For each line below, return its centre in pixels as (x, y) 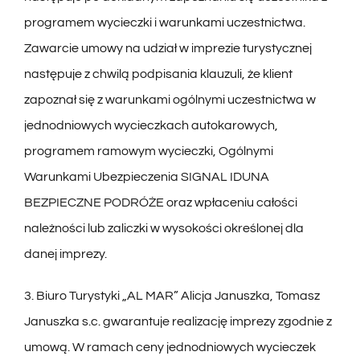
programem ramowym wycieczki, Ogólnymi (148, 151)
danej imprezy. (65, 254)
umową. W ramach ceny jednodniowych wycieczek (170, 348)
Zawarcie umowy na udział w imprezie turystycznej (168, 49)
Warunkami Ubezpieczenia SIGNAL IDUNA (146, 177)
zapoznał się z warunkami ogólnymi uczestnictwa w (170, 100)
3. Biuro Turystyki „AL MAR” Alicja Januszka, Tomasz (172, 296)
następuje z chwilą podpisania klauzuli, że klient (158, 74)
